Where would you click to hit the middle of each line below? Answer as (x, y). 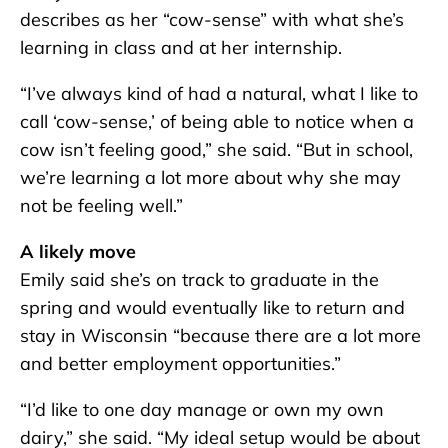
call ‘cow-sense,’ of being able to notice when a (217, 122)
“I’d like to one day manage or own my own (202, 410)
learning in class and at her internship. (181, 48)
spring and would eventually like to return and (212, 308)
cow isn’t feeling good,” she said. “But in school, (216, 150)
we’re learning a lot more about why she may (210, 178)
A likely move (78, 252)
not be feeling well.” (101, 206)
